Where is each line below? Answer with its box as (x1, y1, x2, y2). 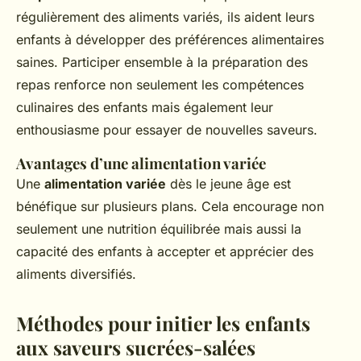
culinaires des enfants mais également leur (16, 99, 273, 115)
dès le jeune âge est (166, 176, 291, 192)
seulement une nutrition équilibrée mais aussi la (16, 221, 301, 237)
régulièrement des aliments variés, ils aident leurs (16, 9, 314, 25)
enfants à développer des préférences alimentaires (16, 31, 324, 48)
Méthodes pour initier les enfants (16, 310, 310, 336)
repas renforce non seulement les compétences (16, 77, 304, 93)
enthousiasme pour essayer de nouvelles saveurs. (16, 122, 317, 138)
